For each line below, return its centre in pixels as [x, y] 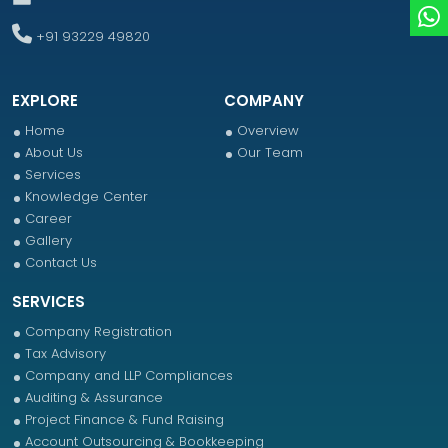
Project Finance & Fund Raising [124, 419]
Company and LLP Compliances [129, 375]
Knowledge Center [86, 196]
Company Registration [98, 331]
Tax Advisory [65, 353]
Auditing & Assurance [94, 397]
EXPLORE [45, 100]
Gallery [48, 240]
